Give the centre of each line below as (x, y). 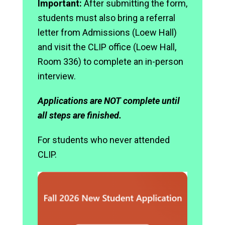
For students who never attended (104, 140)
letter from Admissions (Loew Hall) (107, 32)
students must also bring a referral (106, 18)
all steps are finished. (80, 115)
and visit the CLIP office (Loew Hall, (107, 47)
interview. (57, 76)
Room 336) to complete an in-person (110, 62)
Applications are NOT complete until (109, 101)
